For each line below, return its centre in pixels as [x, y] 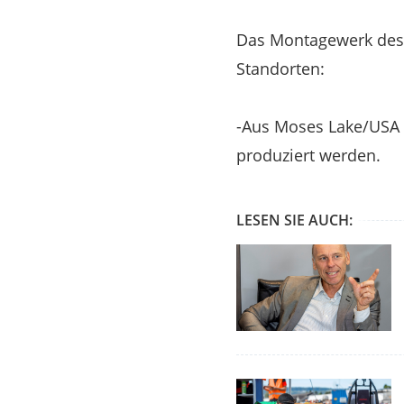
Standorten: [280, 69]
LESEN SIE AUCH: [294, 220]
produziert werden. [308, 156]
